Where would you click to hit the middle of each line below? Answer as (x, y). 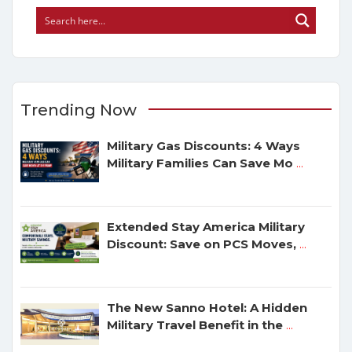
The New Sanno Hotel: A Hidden (207, 308)
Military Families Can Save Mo (200, 163)
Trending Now (79, 110)
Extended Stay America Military (206, 226)
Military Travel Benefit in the (195, 325)
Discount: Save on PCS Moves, (203, 244)
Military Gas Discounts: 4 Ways (203, 145)
